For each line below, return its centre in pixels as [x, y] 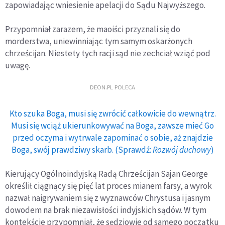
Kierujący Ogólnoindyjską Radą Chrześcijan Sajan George [106, 174]
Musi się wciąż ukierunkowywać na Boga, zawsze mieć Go [113, 126]
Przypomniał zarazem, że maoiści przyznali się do [93, 29]
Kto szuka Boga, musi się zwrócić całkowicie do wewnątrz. [113, 114]
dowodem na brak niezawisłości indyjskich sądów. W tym [106, 210]
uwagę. [18, 65]
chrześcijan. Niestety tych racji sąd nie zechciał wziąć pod [108, 53]
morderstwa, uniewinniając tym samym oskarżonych [99, 41]
